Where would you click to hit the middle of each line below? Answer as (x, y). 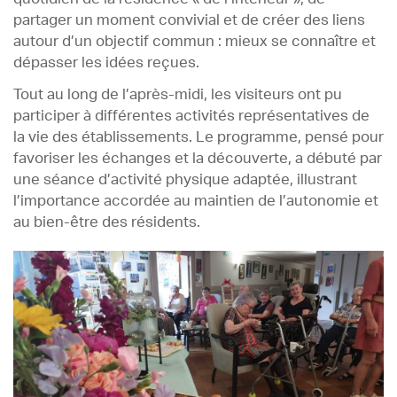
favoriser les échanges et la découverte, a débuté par (198, 158)
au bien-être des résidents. (107, 222)
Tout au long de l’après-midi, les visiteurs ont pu (178, 94)
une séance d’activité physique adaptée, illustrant (185, 179)
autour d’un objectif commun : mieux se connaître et (195, 41)
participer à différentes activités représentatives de (191, 116)
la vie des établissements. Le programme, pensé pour (198, 137)
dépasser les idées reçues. (106, 62)
